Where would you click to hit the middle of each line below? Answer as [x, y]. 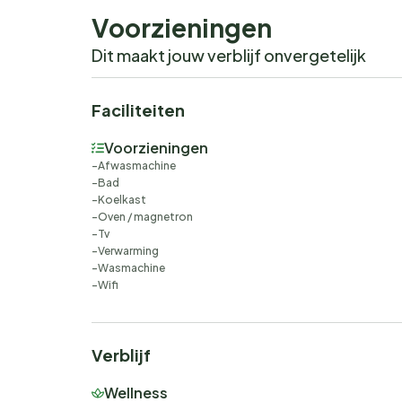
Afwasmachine [137, 166]
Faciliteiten [138, 110]
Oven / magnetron [145, 217]
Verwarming [128, 251]
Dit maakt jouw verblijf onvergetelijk [229, 56]
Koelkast [122, 200]
